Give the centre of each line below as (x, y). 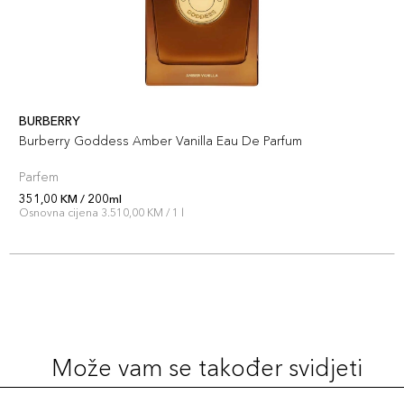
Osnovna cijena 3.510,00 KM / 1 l (101, 212)
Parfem (39, 177)
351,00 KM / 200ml (70, 198)
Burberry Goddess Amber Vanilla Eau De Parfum (161, 141)
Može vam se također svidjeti (207, 368)
